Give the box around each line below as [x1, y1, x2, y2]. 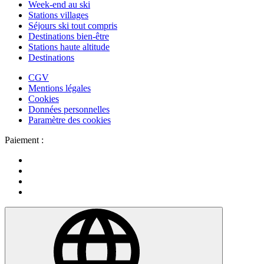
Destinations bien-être [28, 31, 109, 42]
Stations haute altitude [28, 42, 110, 52]
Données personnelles [28, 104, 110, 115]
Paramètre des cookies [28, 115, 111, 126]
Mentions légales [28, 83, 91, 94]
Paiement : [5, 135, 44, 146]
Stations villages [28, 10, 88, 21]
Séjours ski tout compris [28, 21, 117, 31]
